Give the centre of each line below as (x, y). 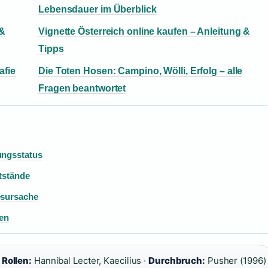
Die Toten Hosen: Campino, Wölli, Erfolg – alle (141, 71)
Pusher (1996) (235, 261)
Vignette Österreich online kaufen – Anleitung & (144, 32)
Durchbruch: (177, 261)
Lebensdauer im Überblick (98, 10)
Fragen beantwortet (82, 89)
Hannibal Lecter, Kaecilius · (90, 261)
